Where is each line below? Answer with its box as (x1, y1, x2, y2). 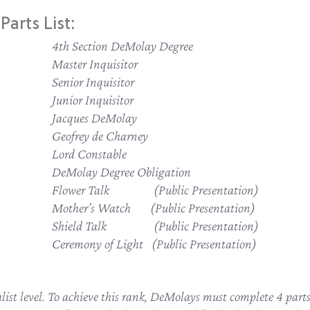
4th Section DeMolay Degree (52, 38, 193, 53)
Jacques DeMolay (52, 110, 137, 125)
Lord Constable (52, 146, 127, 161)
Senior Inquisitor (52, 74, 134, 89)
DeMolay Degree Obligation (52, 164, 191, 179)
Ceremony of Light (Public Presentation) (52, 236, 257, 251)
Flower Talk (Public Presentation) (52, 182, 259, 197)
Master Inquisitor (52, 56, 138, 71)
